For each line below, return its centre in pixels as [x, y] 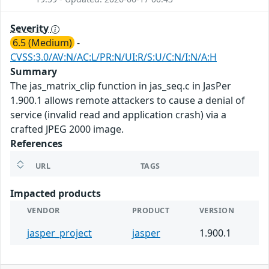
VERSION [217, 211]
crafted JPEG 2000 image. [67, 129]
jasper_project [59, 233]
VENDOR [44, 211]
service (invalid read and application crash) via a [118, 115]
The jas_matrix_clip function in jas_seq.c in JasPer [121, 86]
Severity [31, 29]
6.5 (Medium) [42, 43]
